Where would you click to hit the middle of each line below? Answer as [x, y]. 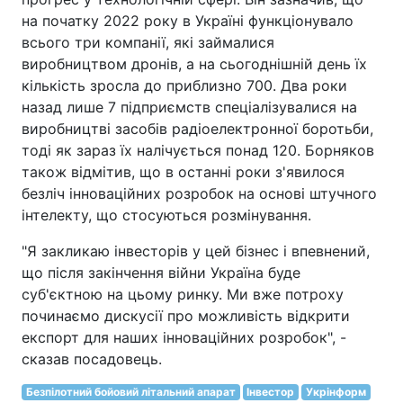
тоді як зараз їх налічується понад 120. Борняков [198, 150]
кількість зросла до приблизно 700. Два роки [184, 85]
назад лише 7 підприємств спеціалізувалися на [189, 107]
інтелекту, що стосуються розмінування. [166, 215]
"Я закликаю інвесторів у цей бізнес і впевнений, [196, 251]
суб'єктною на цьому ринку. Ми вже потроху [183, 294]
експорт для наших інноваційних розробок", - [184, 337]
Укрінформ [336, 392]
